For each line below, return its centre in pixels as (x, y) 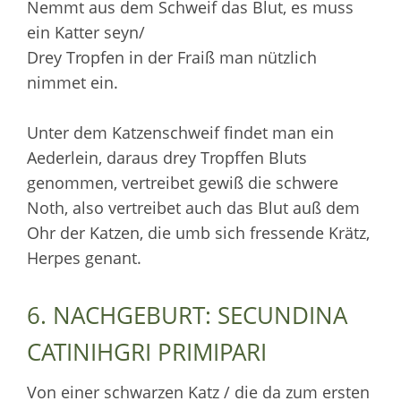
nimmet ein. (73, 82)
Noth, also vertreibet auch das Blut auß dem (193, 207)
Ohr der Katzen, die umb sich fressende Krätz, (198, 232)
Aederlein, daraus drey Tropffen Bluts (167, 157)
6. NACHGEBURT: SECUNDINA (187, 315)
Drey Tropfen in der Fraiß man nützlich (172, 57)
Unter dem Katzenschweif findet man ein (180, 132)
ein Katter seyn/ (86, 32)
